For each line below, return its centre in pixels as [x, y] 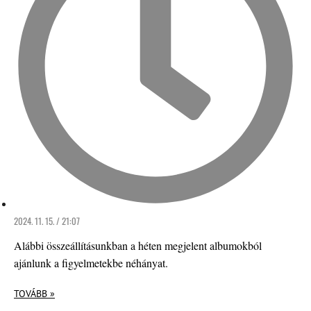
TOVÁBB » [34, 293]
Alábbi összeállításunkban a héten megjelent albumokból [138, 245]
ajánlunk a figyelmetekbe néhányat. [91, 262]
